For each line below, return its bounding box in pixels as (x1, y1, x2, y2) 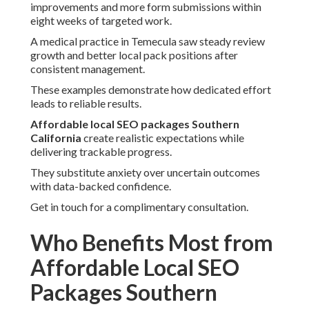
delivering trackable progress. (30, 145, 172, 159)
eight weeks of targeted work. (30, 14, 172, 28)
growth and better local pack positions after (30, 48, 238, 62)
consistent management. (30, 62, 145, 76)
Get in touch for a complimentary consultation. (30, 200, 248, 214)
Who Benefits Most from (30, 229, 273, 257)
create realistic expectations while (81, 131, 244, 145)
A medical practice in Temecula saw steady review (30, 34, 265, 48)
